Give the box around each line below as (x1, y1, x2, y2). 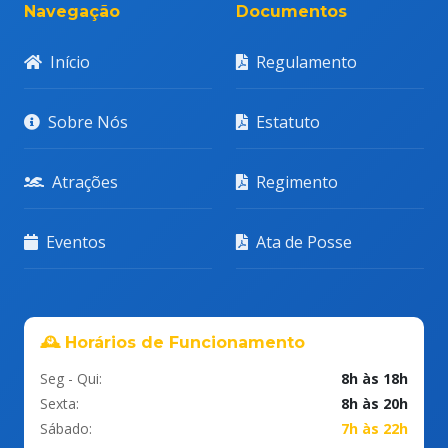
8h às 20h (341, 394, 408, 414)
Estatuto (256, 111, 320, 134)
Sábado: (40, 419, 92, 439)
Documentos (236, 2, 347, 22)
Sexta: (40, 394, 79, 414)
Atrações (52, 171, 118, 194)
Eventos (46, 231, 106, 254)
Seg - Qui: (40, 369, 102, 389)
